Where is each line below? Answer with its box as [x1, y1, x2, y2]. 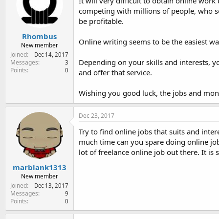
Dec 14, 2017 [34, 51, 68, 58]
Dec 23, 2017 [79, 111, 114, 120]
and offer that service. [79, 67, 152, 77]
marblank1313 [12, 162, 66, 172]
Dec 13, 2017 [34, 182, 68, 189]
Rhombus [22, 31, 57, 41]
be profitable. [79, 16, 124, 26]
